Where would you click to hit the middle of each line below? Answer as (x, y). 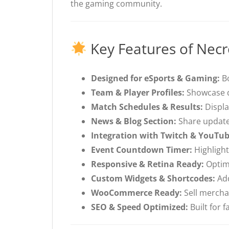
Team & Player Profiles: (138, 93)
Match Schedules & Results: (147, 107)
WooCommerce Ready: (136, 193)
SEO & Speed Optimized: (140, 207)
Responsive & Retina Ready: (147, 164)
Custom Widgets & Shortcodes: (153, 179)
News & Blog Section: (134, 121)
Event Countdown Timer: (142, 150)
